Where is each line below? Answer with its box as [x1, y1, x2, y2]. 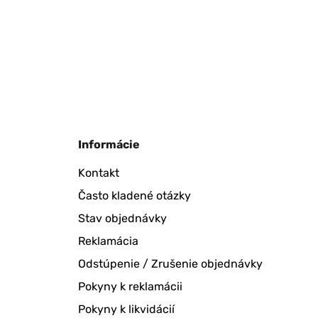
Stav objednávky [78, 212, 167, 225]
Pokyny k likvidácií [78, 302, 175, 316]
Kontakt [78, 166, 119, 180]
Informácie [78, 138, 140, 151]
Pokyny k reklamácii [78, 280, 182, 293]
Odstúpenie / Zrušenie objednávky [78, 257, 263, 270]
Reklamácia [78, 234, 138, 248]
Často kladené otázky [78, 189, 191, 202]
